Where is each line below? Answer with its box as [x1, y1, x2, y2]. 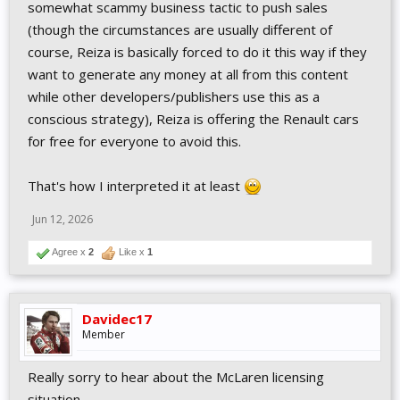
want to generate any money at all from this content [28, 65, 348, 83]
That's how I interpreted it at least [28, 177, 244, 195]
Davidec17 [82, 310, 152, 328]
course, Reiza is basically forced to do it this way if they [28, 43, 367, 61]
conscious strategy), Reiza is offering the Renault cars [28, 110, 359, 128]
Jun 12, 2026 [32, 212, 93, 227]
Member [82, 327, 125, 342]
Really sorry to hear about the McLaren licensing [28, 368, 324, 386]
